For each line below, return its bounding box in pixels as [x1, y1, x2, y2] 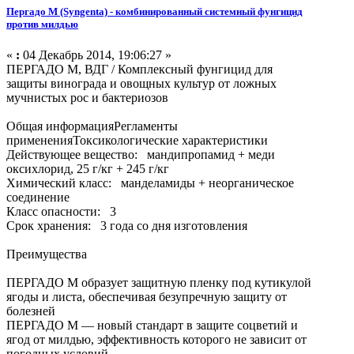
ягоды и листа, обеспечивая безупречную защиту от [6, 290, 287, 304]
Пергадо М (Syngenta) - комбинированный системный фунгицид [6, 6, 303, 18]
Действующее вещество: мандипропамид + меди [6, 148, 275, 162]
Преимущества [6, 247, 87, 262]
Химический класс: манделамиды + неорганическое [6, 176, 294, 190]
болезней [6, 304, 55, 318]
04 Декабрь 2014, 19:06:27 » [20, 48, 171, 62]
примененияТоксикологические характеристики [6, 134, 268, 148]
